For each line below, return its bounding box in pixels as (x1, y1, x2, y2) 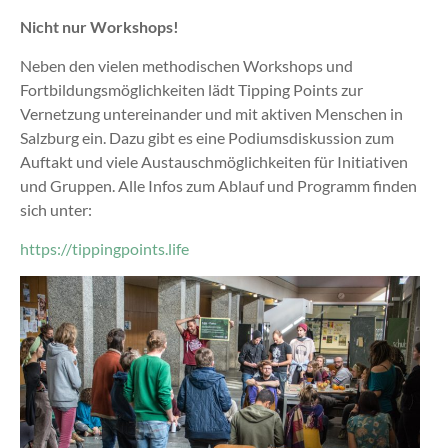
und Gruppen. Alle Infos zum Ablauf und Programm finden (19, 176, 417, 196)
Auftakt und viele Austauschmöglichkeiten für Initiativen (19, 152, 408, 172)
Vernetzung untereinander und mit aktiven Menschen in (19, 104, 403, 124)
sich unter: (19, 200, 92, 220)
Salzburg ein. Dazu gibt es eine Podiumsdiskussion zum (19, 128, 394, 148)
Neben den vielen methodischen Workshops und (19, 56, 353, 76)
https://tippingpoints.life (19, 239, 189, 259)
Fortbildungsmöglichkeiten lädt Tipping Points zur (19, 80, 363, 100)
